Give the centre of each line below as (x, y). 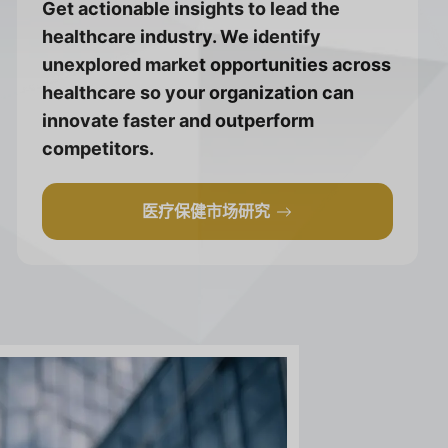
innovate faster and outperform (177, 121)
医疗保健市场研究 (206, 211)
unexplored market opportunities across (216, 65)
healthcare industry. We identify (181, 37)
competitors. (97, 149)
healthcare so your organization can (197, 93)
